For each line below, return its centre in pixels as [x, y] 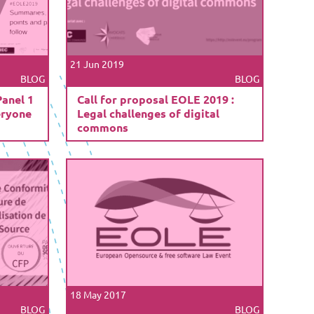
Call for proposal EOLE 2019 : [155, 99]
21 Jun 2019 [97, 63]
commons [102, 127]
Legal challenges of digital [148, 113]
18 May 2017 [98, 294]
